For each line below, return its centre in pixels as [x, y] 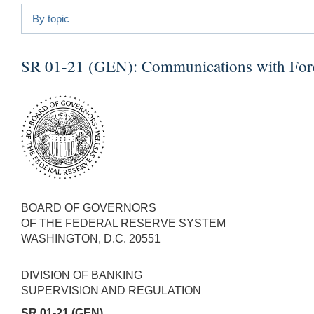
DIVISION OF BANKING [82, 275]
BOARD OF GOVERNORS [89, 207]
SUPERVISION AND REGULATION [111, 290]
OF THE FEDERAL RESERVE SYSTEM [123, 223]
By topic [51, 18]
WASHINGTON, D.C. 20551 [91, 238]
